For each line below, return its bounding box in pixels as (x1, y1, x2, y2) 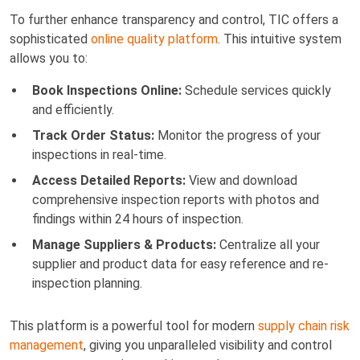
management (10, 337, 84, 353)
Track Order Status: (32, 127, 154, 143)
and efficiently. (32, 101, 114, 117)
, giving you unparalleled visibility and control (84, 337, 332, 353)
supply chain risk (258, 317, 350, 333)
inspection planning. (32, 275, 142, 291)
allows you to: (10, 50, 88, 66)
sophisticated (10, 31, 91, 47)
